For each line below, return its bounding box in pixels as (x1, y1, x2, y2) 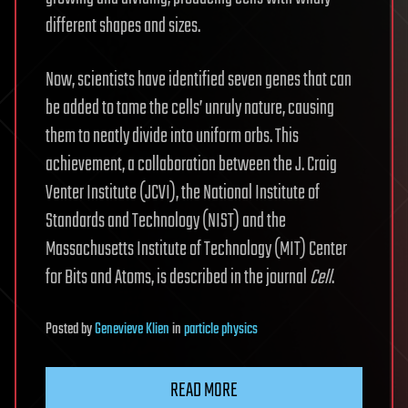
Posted (46, 318, 81, 342)
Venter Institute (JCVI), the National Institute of (46, 178, 320, 209)
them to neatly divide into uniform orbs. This (46, 121, 299, 153)
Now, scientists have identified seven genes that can (46, 65, 352, 97)
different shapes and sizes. (46, 11, 200, 43)
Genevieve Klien (95, 318, 169, 342)
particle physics (184, 318, 258, 342)
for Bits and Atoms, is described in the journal (46, 262, 310, 294)
